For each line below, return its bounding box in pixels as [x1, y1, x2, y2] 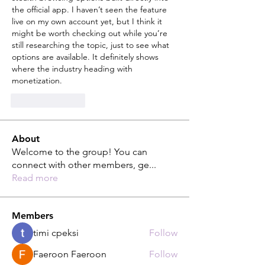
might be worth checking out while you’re [12, 28, 167, 38]
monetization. [12, 75, 62, 86]
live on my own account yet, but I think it [12, 16, 162, 27]
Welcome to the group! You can [12, 146, 147, 157]
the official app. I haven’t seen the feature [12, 4, 167, 15]
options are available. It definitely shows [12, 51, 159, 62]
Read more [12, 172, 58, 183]
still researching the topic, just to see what [12, 40, 169, 50]
